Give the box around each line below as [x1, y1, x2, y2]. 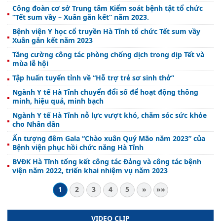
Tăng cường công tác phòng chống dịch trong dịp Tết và [12, 49, 204, 59]
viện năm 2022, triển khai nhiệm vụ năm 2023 [12, 165, 168, 175]
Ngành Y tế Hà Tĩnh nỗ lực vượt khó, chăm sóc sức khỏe [12, 110, 207, 120]
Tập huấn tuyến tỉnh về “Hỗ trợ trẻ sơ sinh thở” [12, 73, 174, 82]
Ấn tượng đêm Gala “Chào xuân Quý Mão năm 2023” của [12, 133, 205, 143]
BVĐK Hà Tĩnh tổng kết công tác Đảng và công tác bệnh [12, 156, 201, 166]
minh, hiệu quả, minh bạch [12, 96, 104, 106]
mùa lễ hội [12, 58, 48, 68]
